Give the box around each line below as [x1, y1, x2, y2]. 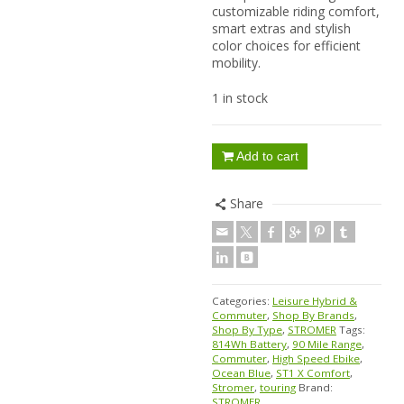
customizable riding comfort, [212, 3, 380, 21]
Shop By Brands [272, 308, 354, 323]
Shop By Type [212, 323, 282, 337]
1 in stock [212, 89, 268, 107]
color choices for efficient [212, 37, 361, 55]
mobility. [212, 54, 261, 72]
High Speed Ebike [272, 352, 360, 366]
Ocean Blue [212, 366, 271, 381]
